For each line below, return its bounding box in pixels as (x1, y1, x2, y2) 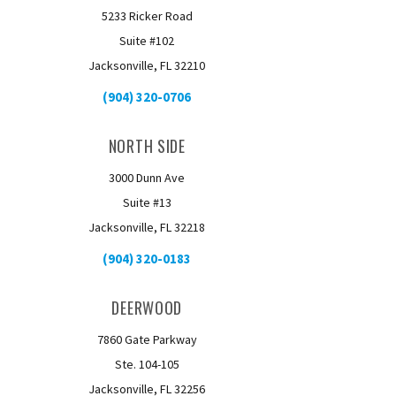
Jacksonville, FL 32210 (88, 57, 206, 73)
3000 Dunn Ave (109, 170, 186, 186)
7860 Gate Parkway (96, 331, 197, 347)
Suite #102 (119, 33, 175, 49)
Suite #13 (122, 194, 171, 210)
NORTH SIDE (108, 134, 186, 157)
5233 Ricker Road (101, 8, 193, 24)
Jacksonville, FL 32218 (88, 219, 206, 235)
